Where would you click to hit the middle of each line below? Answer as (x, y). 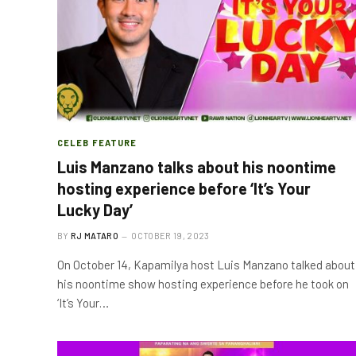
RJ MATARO (95, 235)
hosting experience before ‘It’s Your (184, 188)
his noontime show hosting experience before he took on (203, 283)
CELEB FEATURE (97, 142)
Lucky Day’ (95, 209)
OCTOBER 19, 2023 (170, 235)
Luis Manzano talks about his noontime (197, 166)
